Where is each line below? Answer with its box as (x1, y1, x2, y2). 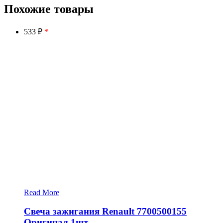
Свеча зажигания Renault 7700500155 (24, 206, 187, 217)
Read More (24, 188, 59, 197)
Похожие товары (4, 2, 94, 15)
